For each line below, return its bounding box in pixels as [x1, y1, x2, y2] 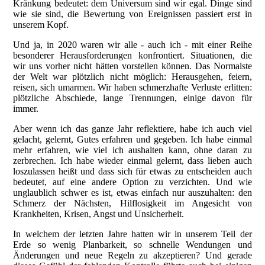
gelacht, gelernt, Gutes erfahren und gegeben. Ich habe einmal [13, 134, 252, 145]
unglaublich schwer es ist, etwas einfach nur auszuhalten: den [13, 188, 252, 198]
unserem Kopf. [13, 20, 72, 30]
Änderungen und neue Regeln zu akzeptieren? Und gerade [13, 250, 252, 261]
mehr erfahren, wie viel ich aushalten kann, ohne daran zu [13, 145, 252, 156]
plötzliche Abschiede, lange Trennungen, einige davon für [13, 93, 252, 104]
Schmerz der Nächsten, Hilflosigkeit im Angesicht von [13, 198, 252, 209]
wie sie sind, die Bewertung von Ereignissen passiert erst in [13, 9, 252, 20]
